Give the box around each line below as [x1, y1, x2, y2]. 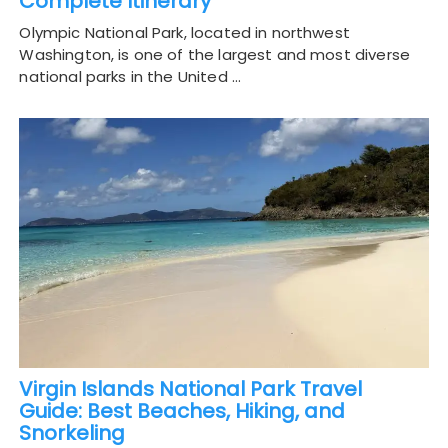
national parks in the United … [19, 66, 241, 88]
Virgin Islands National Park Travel [19, 375, 363, 404]
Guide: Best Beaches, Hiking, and [19, 397, 346, 426]
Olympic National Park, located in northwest [19, 22, 350, 44]
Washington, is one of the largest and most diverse [19, 44, 410, 66]
